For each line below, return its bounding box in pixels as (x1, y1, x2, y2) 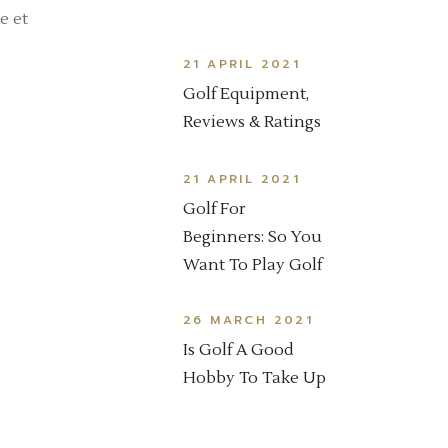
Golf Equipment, (183, 84, 309, 105)
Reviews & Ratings (183, 112, 321, 133)
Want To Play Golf (183, 255, 322, 276)
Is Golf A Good (183, 340, 294, 361)
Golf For (183, 199, 246, 220)
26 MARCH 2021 (183, 311, 314, 330)
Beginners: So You (183, 227, 322, 248)
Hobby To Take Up (183, 368, 326, 389)
